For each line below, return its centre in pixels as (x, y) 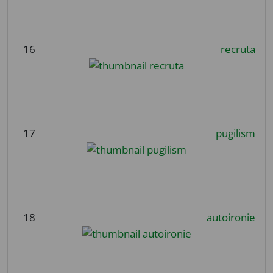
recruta (238, 49)
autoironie (231, 217)
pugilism (235, 133)
